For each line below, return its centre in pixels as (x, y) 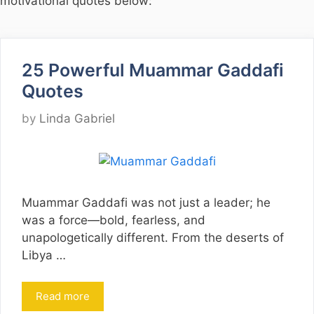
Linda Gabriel (77, 118)
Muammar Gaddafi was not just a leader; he (146, 202)
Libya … (44, 255)
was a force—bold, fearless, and (114, 220)
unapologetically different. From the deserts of (153, 237)
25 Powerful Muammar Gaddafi (153, 70)
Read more (63, 296)
